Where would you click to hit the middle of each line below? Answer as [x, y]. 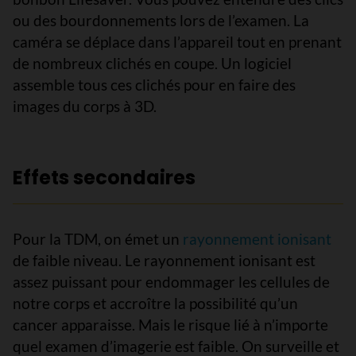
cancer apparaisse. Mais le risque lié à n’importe [170, 325]
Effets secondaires [104, 178]
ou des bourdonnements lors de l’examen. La [161, 20]
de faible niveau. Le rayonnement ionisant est [164, 260]
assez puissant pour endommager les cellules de [171, 282]
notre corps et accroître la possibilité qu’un [155, 303]
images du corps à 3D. [85, 106]
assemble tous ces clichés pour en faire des [154, 85]
